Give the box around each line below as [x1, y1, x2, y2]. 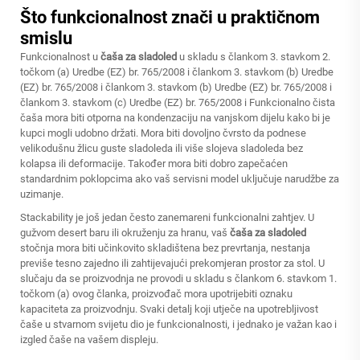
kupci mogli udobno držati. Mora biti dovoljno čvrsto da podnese [20, 127, 306, 139]
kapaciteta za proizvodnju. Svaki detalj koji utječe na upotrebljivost [20, 303, 318, 315]
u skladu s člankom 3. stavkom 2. [179, 51, 330, 63]
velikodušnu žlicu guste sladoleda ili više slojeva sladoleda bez [20, 142, 303, 154]
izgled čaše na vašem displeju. [20, 333, 158, 346]
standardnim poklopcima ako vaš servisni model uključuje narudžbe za [20, 173, 339, 185]
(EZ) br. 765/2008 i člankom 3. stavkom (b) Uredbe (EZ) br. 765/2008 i [20, 81, 332, 93]
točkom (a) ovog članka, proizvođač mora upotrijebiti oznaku [20, 288, 292, 300]
